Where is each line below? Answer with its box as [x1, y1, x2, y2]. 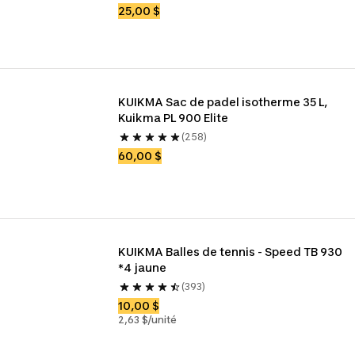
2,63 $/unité [118, 314, 177, 326]
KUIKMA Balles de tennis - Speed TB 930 [118, 245, 343, 258]
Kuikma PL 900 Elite [118, 111, 229, 124]
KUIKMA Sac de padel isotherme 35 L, [118, 95, 328, 109]
